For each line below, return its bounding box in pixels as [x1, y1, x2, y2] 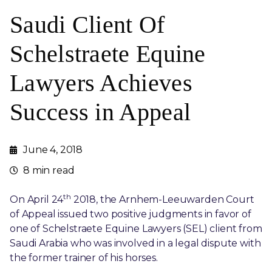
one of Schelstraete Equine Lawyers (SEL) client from [10, 223, 262, 235]
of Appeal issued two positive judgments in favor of [10, 208, 251, 220]
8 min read [23, 165, 75, 177]
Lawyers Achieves [10, 69, 192, 97]
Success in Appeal [10, 98, 191, 126]
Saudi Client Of [10, 11, 165, 39]
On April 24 [10, 194, 64, 206]
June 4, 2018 [23, 144, 83, 156]
